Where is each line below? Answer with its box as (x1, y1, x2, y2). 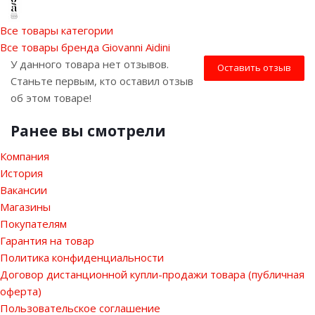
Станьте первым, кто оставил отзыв (11, 73, 193, 88)
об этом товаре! (11, 90, 91, 105)
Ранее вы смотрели (11, 120, 166, 141)
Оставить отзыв (217, 60, 291, 74)
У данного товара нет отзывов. (11, 56, 169, 71)
